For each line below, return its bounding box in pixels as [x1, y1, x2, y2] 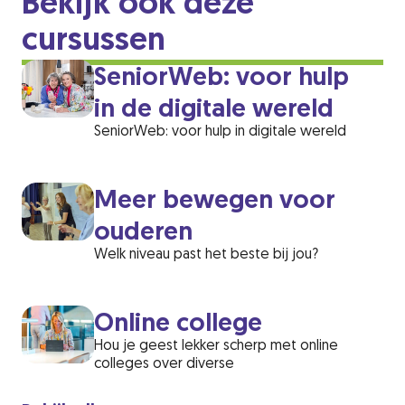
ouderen [94, 221, 193, 246]
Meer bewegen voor [94, 189, 335, 214]
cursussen [22, 25, 165, 58]
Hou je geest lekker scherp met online [94, 339, 338, 353]
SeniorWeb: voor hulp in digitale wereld [94, 125, 346, 139]
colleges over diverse [94, 357, 234, 372]
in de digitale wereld [94, 98, 334, 123]
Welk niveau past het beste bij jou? [94, 248, 318, 262]
